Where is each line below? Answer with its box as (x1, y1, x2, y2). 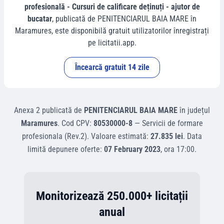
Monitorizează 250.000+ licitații (36, 189, 188, 203)
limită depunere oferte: (27, 144, 104, 154)
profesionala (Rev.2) (22, 131, 87, 141)
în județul (177, 105, 210, 115)
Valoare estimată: (91, 131, 150, 141)
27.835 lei (150, 131, 183, 141)
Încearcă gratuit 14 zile (74, 62, 149, 72)
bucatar (27, 14, 52, 23)
